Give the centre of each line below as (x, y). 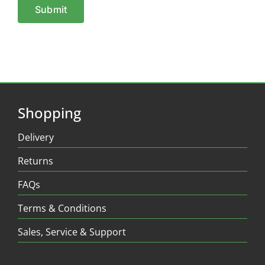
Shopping (49, 113)
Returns (35, 161)
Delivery (35, 138)
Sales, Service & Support (72, 232)
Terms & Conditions (62, 209)
